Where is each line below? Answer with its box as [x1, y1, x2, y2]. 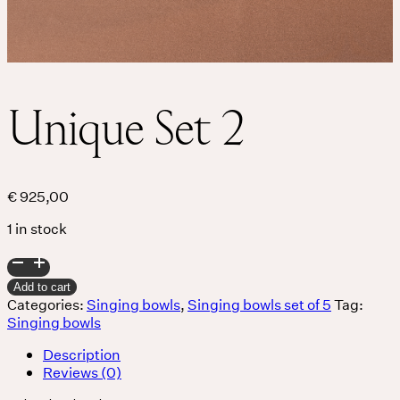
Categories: [7, 294, 87, 313]
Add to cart [13, 279, 71, 294]
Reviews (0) [43, 362, 121, 381]
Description [43, 344, 121, 363]
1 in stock [7, 218, 67, 237]
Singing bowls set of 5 [187, 294, 331, 313]
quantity [6, 303, 62, 322]
